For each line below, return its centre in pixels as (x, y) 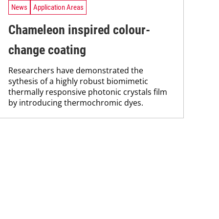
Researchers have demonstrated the (76, 71)
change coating (47, 50)
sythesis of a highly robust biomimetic (78, 81)
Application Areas (58, 7)
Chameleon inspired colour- (79, 30)
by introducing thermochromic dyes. (76, 103)
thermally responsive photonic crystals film (88, 92)
